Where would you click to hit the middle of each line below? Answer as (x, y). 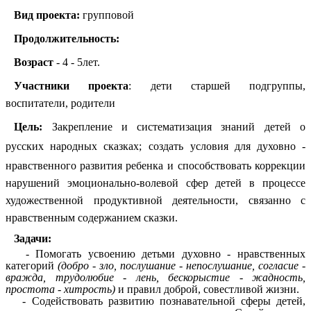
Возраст (34, 62)
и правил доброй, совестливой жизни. (207, 289)
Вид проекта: (47, 15)
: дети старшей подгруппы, (217, 85)
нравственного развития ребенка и (90, 165)
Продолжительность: (67, 38)
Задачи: (33, 239)
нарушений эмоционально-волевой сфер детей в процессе (155, 183)
